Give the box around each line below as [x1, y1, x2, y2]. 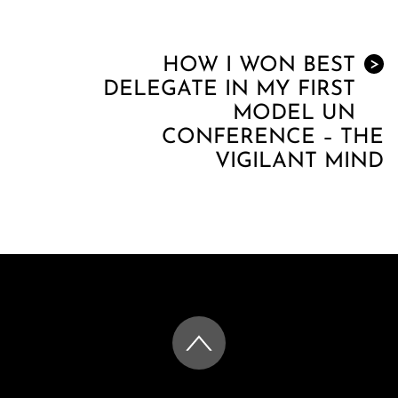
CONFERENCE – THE [162, 126, 384, 148]
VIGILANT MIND [215, 150, 384, 172]
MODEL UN [233, 102, 355, 124]
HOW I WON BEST [163, 54, 355, 76]
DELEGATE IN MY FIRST [103, 78, 355, 100]
